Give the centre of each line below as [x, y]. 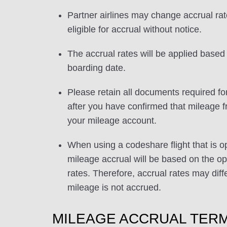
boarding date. [97, 68]
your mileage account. [112, 121]
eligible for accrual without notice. [135, 29]
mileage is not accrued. [114, 187]
